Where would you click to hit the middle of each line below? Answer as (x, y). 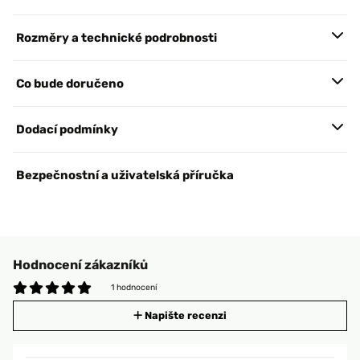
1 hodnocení (134, 287)
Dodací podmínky (67, 129)
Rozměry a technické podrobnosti (117, 38)
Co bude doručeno (70, 84)
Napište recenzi (186, 315)
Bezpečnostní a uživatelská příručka (125, 175)
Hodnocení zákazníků (80, 265)
